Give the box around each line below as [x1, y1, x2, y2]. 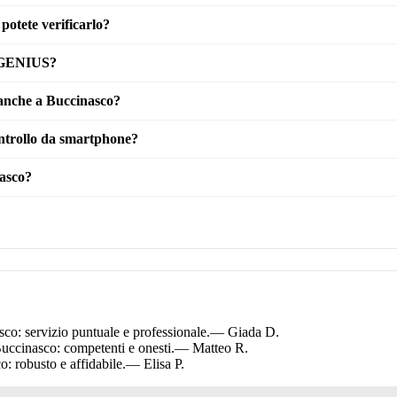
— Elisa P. [126, 356, 184, 372]
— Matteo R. [175, 340, 248, 356]
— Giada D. [210, 324, 279, 340]
